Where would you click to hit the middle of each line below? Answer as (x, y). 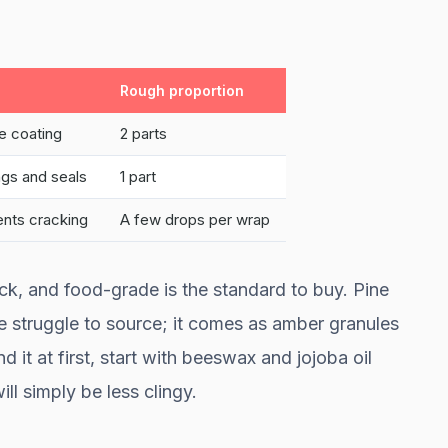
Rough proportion (182, 90)
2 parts (143, 133)
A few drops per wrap (195, 219)
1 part (138, 176)
